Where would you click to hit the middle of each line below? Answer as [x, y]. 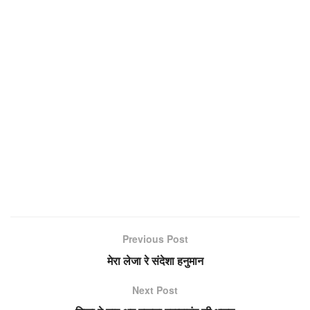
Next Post [155, 290]
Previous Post [155, 238]
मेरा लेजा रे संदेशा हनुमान [155, 260]
